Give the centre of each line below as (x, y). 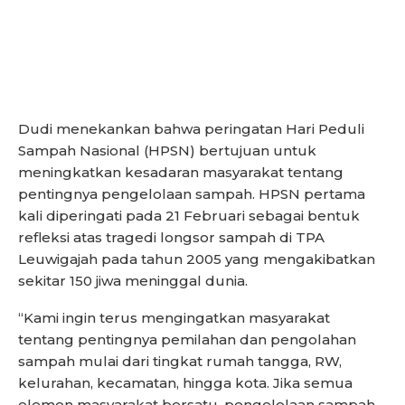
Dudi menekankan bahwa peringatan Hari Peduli (191, 128)
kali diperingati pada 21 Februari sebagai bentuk (189, 215)
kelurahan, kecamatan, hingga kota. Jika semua (185, 382)
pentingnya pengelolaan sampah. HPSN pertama (192, 193)
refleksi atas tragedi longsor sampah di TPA (171, 237)
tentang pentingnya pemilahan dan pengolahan (187, 339)
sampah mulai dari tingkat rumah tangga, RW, (180, 361)
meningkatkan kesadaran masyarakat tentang (181, 172)
